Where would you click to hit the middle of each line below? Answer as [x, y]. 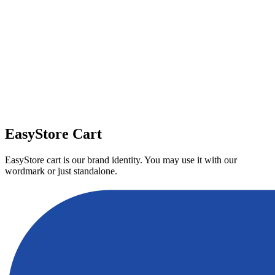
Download [47, 108]
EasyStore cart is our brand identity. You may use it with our [121, 160]
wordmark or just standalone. [61, 171]
